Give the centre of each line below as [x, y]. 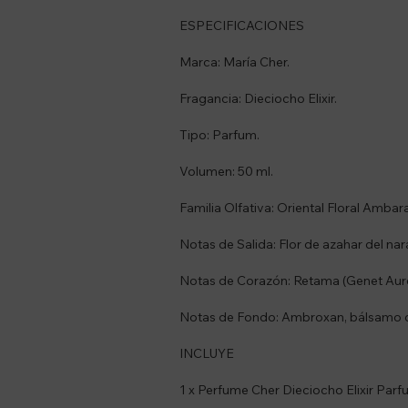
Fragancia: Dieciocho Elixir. [258, 98]
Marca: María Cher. [235, 61]
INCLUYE [207, 353]
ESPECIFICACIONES [242, 25]
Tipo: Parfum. [219, 134]
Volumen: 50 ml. [226, 171]
